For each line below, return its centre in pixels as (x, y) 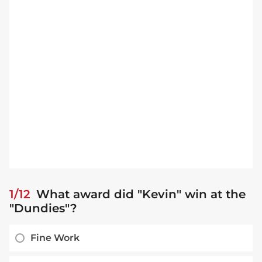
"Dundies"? (43, 208)
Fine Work (55, 238)
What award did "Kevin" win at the (139, 194)
